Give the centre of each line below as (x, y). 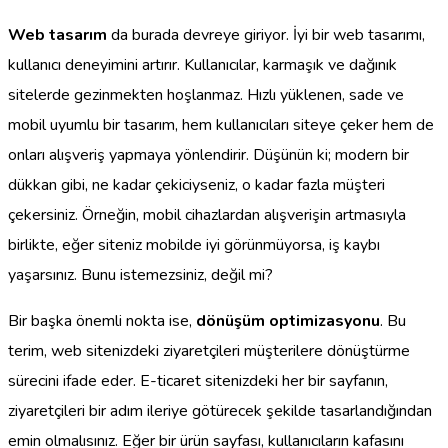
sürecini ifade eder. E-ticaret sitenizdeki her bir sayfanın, (198, 381)
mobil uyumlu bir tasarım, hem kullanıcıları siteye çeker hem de (221, 125)
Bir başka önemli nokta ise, (102, 321)
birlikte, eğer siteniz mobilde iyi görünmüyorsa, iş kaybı (194, 245)
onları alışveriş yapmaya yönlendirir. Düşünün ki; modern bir (208, 155)
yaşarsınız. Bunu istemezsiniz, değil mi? (140, 275)
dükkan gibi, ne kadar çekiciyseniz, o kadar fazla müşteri (196, 185)
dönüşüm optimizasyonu (288, 321)
